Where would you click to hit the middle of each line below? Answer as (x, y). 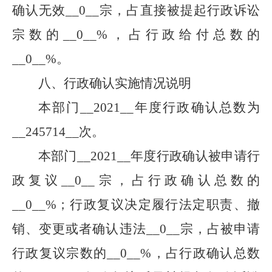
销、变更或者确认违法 (79, 229)
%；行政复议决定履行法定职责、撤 (153, 205)
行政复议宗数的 (60, 253)
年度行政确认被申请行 (195, 156)
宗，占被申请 (219, 229)
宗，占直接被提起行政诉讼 (179, 10)
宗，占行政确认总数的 (178, 180)
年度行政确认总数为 (197, 107)
